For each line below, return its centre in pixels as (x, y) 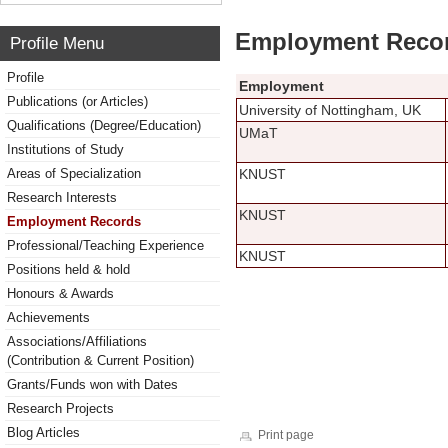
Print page (286, 434)
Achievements (48, 317)
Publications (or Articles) (77, 101)
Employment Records (74, 221)
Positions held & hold (68, 269)
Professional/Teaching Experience (105, 245)
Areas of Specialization (74, 173)
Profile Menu (57, 43)
